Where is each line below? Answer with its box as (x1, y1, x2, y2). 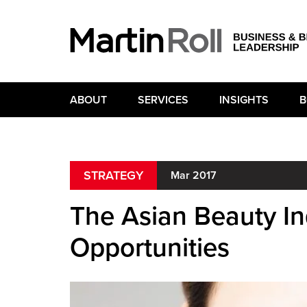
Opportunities (70, 232, 230, 264)
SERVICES (138, 93, 188, 107)
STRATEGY (84, 168, 143, 183)
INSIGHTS (219, 93, 269, 107)
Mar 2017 (171, 169, 217, 182)
